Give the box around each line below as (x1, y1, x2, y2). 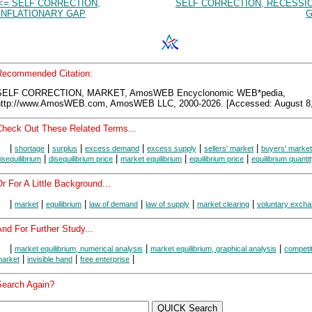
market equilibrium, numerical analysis (15, 244, 143, 253)
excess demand (85, 144, 139, 153)
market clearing (197, 199, 249, 208)
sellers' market (204, 144, 253, 153)
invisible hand (27, 254, 72, 263)
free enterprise (80, 254, 130, 263)
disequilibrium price (49, 155, 113, 164)
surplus (52, 144, 77, 153)
